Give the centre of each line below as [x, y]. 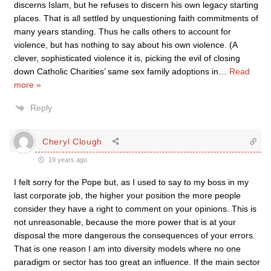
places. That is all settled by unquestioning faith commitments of [136, 18]
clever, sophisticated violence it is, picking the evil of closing [127, 58]
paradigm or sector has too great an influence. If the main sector [137, 262]
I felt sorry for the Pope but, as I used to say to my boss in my [131, 182]
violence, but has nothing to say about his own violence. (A [126, 45]
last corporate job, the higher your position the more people [127, 195]
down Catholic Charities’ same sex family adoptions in [116, 71]
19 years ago [67, 160]
